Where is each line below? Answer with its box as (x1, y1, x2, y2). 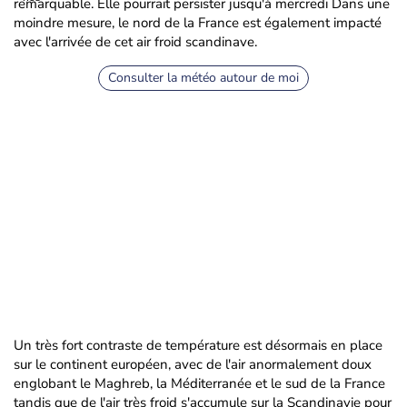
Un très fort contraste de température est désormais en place (14, 336, 382, 354)
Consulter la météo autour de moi (108, 69, 299, 86)
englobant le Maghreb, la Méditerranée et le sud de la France (14, 374, 385, 392)
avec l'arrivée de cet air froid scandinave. (14, 33, 257, 51)
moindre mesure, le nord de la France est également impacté (14, 14, 382, 32)
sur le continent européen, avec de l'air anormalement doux (14, 355, 372, 373)
